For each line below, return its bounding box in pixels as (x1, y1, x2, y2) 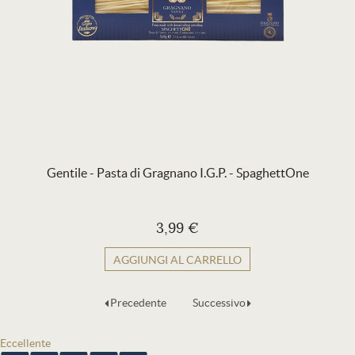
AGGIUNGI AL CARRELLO (113, 254, 242, 266)
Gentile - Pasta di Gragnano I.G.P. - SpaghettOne (46, 166, 309, 180)
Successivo (192, 296, 246, 309)
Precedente (109, 296, 166, 309)
